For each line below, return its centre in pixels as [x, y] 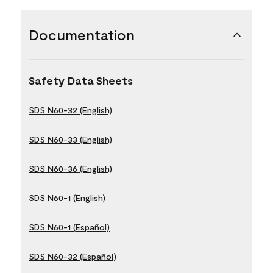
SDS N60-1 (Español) [69, 227]
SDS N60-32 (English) [70, 110]
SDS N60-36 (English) [70, 168]
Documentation [82, 34]
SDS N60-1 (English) [67, 197]
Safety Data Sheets [81, 80]
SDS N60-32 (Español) [73, 256]
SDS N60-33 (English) [70, 139]
